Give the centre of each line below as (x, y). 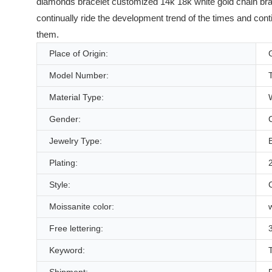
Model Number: (79, 76)
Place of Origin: (79, 54)
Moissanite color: (82, 207)
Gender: (65, 119)
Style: (60, 185)
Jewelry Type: (76, 141)
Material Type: (76, 97)
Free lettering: (76, 229)
